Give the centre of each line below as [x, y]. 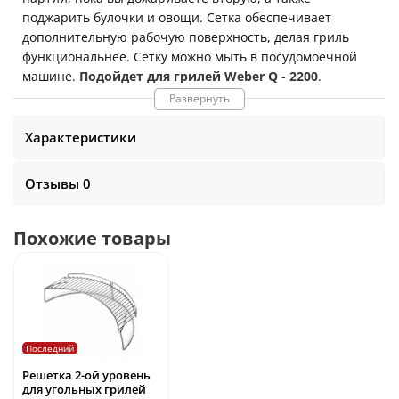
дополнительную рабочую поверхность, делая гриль [186, 37]
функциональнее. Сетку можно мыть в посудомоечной [190, 57]
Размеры [49, 96]
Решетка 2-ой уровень [86, 375]
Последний [50, 349]
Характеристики [81, 138]
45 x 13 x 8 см [124, 96]
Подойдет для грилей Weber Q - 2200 [199, 77]
